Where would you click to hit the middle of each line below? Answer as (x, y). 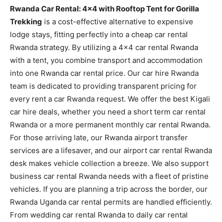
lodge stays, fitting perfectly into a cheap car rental (99, 34)
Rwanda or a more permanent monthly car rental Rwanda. (110, 124)
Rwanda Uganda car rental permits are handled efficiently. (111, 202)
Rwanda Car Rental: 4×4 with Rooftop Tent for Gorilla (105, 8)
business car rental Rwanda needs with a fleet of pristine (109, 176)
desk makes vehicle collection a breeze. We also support (109, 163)
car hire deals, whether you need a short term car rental (108, 111)
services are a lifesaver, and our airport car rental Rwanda (111, 150)
